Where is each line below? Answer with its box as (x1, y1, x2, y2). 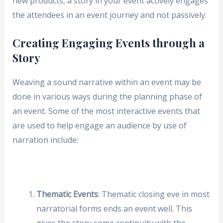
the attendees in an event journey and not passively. (12, 9, 207, 21)
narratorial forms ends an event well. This (36, 203, 192, 214)
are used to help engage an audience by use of (12, 119, 187, 131)
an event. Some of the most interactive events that (12, 105, 200, 116)
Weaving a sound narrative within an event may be (12, 76, 201, 88)
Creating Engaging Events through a (12, 35, 205, 50)
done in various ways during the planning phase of (12, 91, 202, 102)
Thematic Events (36, 188, 98, 200)
